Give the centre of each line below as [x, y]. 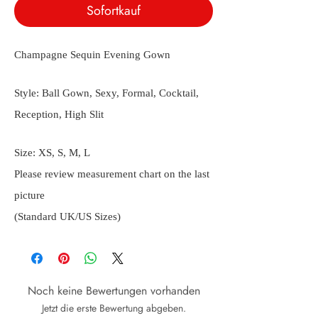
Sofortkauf [114, 11]
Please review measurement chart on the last [112, 174]
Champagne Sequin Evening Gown [92, 55]
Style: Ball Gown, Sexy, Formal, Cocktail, [106, 93]
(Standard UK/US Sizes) [67, 217]
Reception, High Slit [59, 115]
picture [29, 196]
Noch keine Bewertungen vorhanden [114, 291]
